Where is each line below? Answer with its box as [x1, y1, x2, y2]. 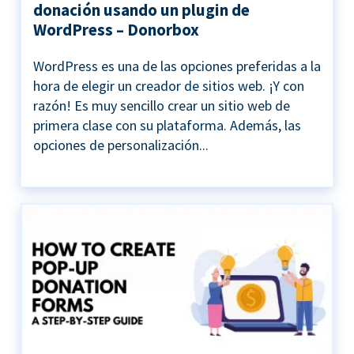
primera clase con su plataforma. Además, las [33, 116, 301, 135]
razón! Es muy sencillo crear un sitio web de [33, 96, 290, 115]
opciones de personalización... [33, 136, 209, 155]
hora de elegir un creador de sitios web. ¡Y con [33, 77, 304, 96]
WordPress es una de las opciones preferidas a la [33, 57, 321, 76]
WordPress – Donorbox [33, 19, 199, 41]
